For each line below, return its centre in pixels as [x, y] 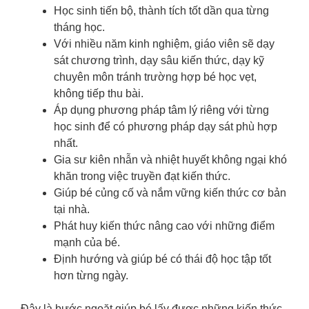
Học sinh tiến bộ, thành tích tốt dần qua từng [161, 11]
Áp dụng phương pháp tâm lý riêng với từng [161, 110]
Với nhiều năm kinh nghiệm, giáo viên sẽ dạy [164, 44]
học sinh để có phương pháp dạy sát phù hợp [166, 127]
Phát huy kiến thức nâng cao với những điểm [164, 226]
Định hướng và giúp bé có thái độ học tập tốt [162, 259]
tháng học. [79, 28]
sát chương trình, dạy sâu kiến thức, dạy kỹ [159, 61]
